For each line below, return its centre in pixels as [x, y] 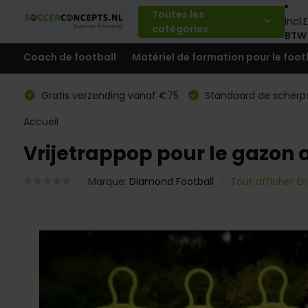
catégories [180, 29]
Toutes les [178, 14]
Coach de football [69, 57]
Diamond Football [171, 181]
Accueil [41, 122]
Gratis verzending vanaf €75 [108, 96]
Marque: [108, 181]
